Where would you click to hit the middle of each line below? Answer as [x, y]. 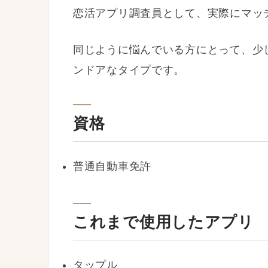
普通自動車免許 [112, 166]
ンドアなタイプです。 [129, 70]
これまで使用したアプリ [164, 222]
